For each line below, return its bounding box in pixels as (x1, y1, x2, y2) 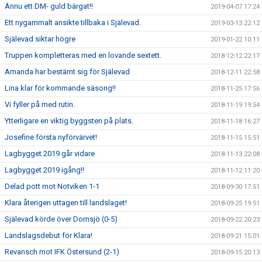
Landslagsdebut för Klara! (5, 231, 92, 240)
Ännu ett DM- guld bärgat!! (5, 2, 93, 11)
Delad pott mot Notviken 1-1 (5, 182, 99, 191)
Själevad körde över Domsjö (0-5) (5, 215, 118, 223)
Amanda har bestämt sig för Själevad (5, 67, 130, 76)
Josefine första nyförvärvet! (5, 133, 97, 142)
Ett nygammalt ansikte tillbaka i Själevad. (5, 18, 141, 27)
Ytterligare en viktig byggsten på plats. (5, 116, 133, 125)
